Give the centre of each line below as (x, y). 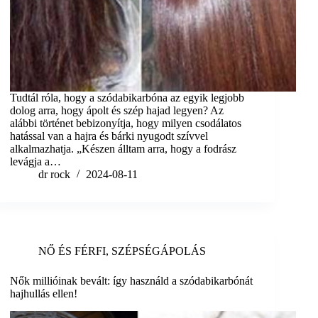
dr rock (55, 175)
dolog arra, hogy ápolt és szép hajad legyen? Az (117, 111)
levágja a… (36, 162)
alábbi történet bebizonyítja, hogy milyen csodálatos (126, 124)
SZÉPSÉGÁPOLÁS (159, 251)
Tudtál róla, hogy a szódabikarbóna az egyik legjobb (127, 98)
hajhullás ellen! (44, 294)
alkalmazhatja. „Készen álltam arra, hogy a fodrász (124, 149)
